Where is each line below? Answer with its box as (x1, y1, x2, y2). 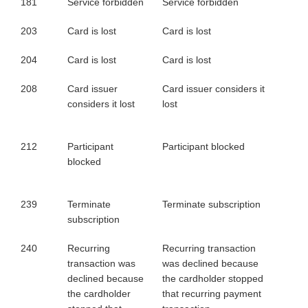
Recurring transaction (162, 243, 256, 254)
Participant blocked (162, 141, 245, 152)
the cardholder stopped (162, 273, 263, 284)
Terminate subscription (162, 199, 261, 210)
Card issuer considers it (162, 83, 265, 94)
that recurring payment (162, 288, 261, 299)
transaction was (67, 258, 135, 269)
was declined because (162, 258, 258, 269)
